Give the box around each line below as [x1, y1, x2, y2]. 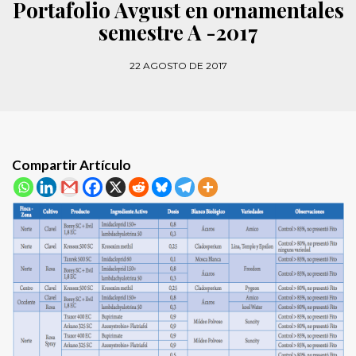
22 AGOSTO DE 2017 [129, 60, 227, 72]
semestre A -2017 [98, 18, 258, 47]
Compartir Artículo [12, 157, 131, 174]
